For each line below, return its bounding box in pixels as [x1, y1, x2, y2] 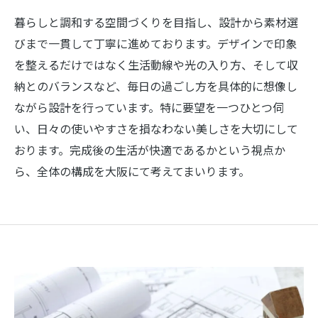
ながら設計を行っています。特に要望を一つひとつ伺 [14, 99, 284, 116]
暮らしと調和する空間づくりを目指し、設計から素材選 [14, 13, 298, 31]
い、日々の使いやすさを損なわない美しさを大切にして [14, 120, 298, 137]
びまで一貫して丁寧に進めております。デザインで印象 [14, 35, 297, 52]
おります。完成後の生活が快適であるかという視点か [14, 141, 285, 158]
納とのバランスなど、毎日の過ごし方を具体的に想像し [14, 77, 297, 94]
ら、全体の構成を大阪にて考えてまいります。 [14, 163, 250, 180]
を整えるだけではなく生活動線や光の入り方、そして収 [14, 56, 298, 73]
